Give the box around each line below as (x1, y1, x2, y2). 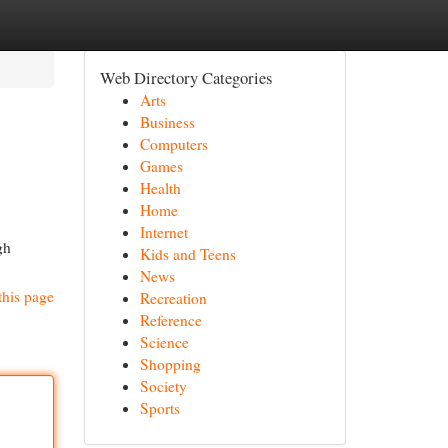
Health (139, 178, 181, 198)
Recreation (139, 288, 207, 308)
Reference (139, 310, 202, 330)
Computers (139, 134, 208, 154)
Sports (139, 398, 180, 418)
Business (139, 112, 195, 132)
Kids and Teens (139, 244, 236, 264)
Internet (139, 222, 188, 242)
